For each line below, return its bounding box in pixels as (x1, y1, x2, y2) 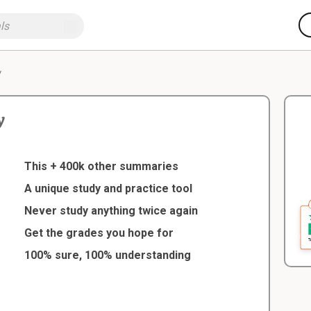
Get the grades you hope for (24, 226, 174, 239)
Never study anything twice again (24, 204, 199, 217)
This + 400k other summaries (24, 160, 179, 173)
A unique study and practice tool (24, 182, 193, 195)
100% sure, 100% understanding (24, 249, 192, 262)
